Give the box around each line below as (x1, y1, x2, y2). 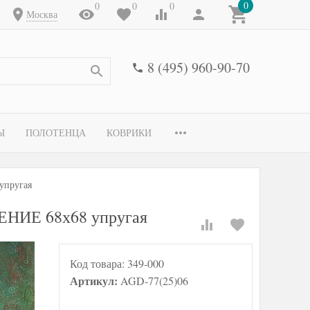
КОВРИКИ (107, 126, 152, 139)
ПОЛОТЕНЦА (26, 126, 86, 139)
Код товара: (70, 256, 127, 271)
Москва (26, 8, 57, 21)
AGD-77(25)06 (120, 273, 188, 288)
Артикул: (70, 273, 120, 289)
